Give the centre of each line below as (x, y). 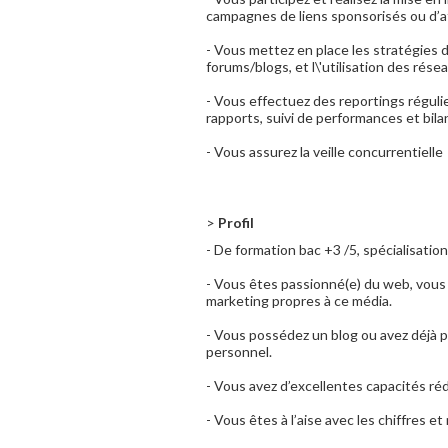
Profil (234, 222)
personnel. (239, 351)
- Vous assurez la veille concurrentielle (324, 151)
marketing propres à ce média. (299, 300)
